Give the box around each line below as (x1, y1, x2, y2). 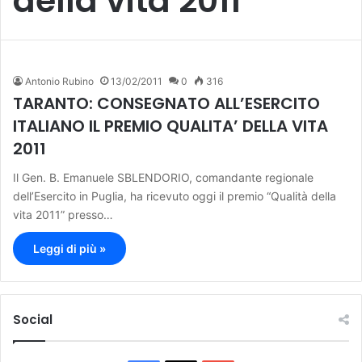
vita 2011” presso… (13, 208, 113, 222)
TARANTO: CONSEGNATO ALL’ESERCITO (13, 92, 320, 116)
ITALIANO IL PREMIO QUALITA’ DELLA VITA (13, 115, 328, 138)
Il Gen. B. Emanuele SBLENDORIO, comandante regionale (13, 170, 314, 185)
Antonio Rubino (25, 75, 94, 88)
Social (13, 311, 53, 329)
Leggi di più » (33, 242, 106, 256)
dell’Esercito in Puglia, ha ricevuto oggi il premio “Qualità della (13, 189, 336, 204)
